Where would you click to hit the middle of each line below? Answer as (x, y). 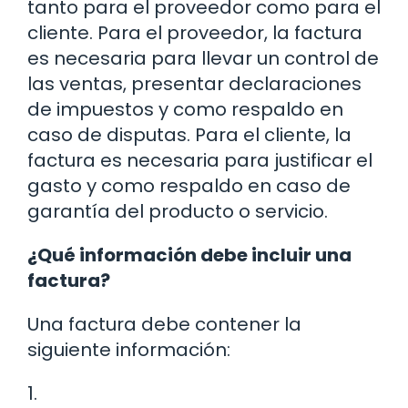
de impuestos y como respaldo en (185, 109)
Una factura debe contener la (164, 324)
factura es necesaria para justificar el (200, 160)
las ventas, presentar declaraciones (194, 83)
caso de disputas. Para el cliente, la (189, 134)
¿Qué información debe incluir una (189, 255)
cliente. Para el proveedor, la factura (195, 32)
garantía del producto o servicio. (178, 211)
